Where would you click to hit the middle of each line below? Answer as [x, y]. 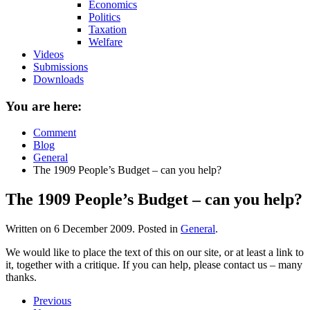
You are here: [44, 106]
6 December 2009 [93, 229]
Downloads [58, 79]
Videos [48, 54]
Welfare [106, 42]
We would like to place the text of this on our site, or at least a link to [155, 253]
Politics [104, 17]
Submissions [61, 67]
